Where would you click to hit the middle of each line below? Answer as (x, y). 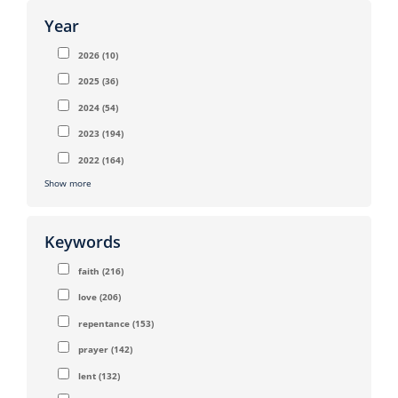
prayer (93, 350)
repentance (104, 323)
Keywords (83, 241)
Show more (68, 183)
